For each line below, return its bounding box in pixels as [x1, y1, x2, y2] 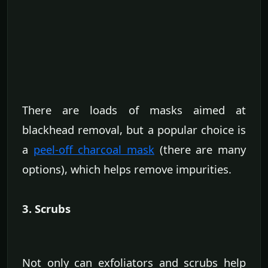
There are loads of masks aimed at [22, 102, 246, 118]
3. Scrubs [22, 201, 71, 217]
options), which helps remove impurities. [22, 162, 232, 177]
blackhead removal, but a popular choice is [22, 122, 246, 138]
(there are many [154, 142, 246, 157]
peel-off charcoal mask [33, 142, 155, 157]
